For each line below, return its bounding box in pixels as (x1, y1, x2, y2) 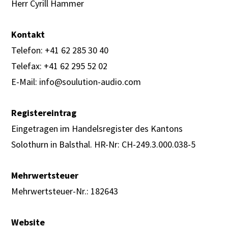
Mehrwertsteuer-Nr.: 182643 (11, 185, 119, 197)
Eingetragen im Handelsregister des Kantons (11, 123, 183, 134)
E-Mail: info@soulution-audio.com (11, 76, 141, 88)
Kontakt (11, 28, 45, 40)
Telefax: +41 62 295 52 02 (11, 60, 108, 72)
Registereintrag (11, 107, 77, 119)
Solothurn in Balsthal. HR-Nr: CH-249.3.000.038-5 (11, 138, 196, 150)
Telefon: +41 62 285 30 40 (11, 44, 109, 56)
